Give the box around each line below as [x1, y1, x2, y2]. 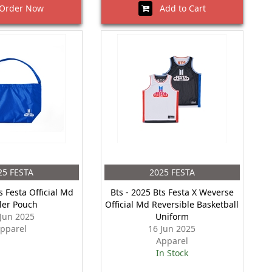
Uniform [155, 211, 189, 222]
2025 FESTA [149, 166, 195, 178]
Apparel [155, 235, 188, 246]
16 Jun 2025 [148, 223, 196, 234]
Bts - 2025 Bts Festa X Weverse [110, 186, 234, 198]
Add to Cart [152, 2, 206, 14]
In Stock [155, 247, 188, 259]
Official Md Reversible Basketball [105, 199, 239, 210]
